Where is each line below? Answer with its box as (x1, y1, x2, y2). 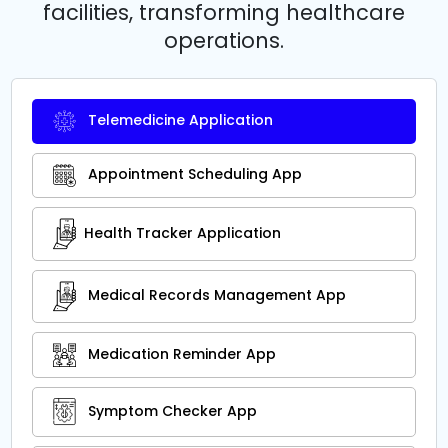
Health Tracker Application (84, 222, 281, 243)
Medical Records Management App (84, 285, 346, 306)
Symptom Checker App (84, 400, 257, 421)
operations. (164, 26, 284, 56)
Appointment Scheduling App (84, 164, 302, 185)
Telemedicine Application (84, 110, 273, 131)
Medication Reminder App (84, 343, 276, 364)
